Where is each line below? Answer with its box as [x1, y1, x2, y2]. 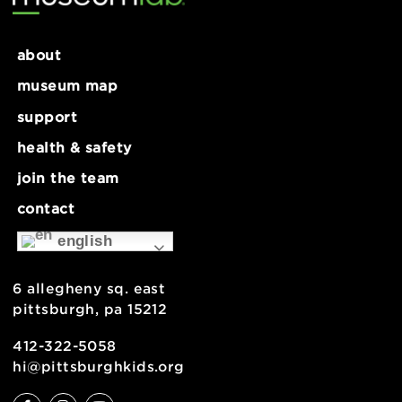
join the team [18, 277, 133, 297]
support [18, 209, 86, 229]
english [58, 346, 126, 367]
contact [18, 311, 83, 331]
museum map [18, 175, 131, 195]
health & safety [18, 243, 146, 263]
